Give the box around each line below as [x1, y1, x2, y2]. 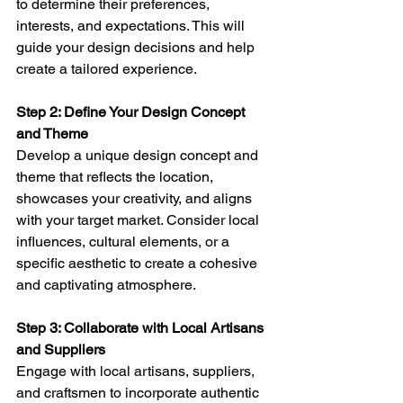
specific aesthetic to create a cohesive [16, 254, 261, 272]
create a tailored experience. [16, 59, 197, 77]
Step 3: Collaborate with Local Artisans [16, 318, 267, 336]
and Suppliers [16, 340, 109, 358]
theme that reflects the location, [16, 167, 217, 185]
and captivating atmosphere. [16, 275, 196, 293]
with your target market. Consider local [16, 210, 263, 228]
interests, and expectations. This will [16, 16, 248, 34]
